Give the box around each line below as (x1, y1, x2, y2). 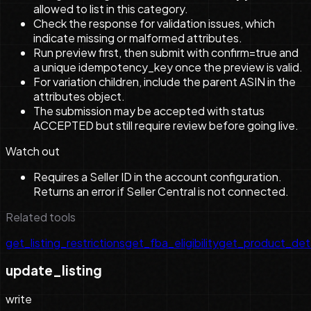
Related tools (6, 209, 76, 224)
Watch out (6, 143, 60, 158)
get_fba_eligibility (125, 235, 219, 250)
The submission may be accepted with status (33, 103, 264, 118)
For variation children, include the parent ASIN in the (33, 74, 296, 89)
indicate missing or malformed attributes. (33, 30, 242, 45)
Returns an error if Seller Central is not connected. (33, 183, 289, 199)
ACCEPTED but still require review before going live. (33, 117, 299, 133)
